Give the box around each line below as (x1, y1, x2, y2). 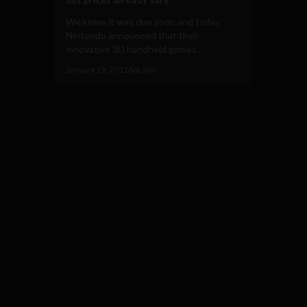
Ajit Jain (128, 64, 156, 75)
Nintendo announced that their (66, 29, 199, 41)
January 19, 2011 (66, 64, 128, 75)
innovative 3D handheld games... (66, 42, 203, 55)
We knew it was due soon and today (66, 15, 220, 27)
